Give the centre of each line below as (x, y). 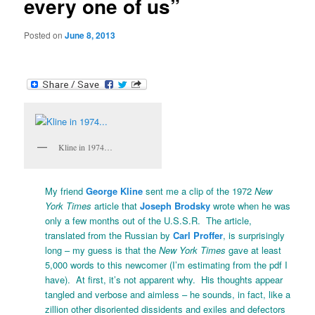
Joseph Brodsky (175, 206)
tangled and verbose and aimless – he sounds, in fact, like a (168, 295)
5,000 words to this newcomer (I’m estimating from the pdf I (167, 265)
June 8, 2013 (90, 36)
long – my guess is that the (102, 250)
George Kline (115, 191)
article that (116, 206)
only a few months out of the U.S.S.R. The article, (149, 221)
